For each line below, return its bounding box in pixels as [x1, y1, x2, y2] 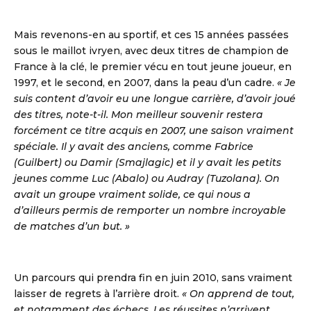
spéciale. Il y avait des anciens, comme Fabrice [14, 140, 253, 153]
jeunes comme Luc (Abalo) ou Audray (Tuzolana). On [14, 172, 280, 185]
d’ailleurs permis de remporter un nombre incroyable [14, 204, 286, 217]
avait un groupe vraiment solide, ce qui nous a [14, 188, 251, 201]
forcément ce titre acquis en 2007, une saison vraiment [14, 124, 294, 137]
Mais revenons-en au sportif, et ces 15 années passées [14, 28, 289, 42]
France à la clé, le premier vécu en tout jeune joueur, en [14, 60, 292, 74]
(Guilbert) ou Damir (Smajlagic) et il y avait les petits [14, 156, 281, 169]
